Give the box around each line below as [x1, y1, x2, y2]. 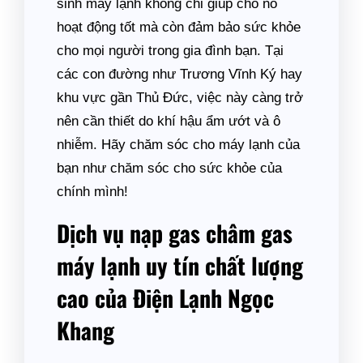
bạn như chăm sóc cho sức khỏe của [57, 160, 282, 176]
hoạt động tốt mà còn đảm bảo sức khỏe [57, 19, 301, 35]
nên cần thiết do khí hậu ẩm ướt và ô [57, 113, 280, 129]
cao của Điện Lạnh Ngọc [57, 281, 274, 314]
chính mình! [57, 184, 128, 199]
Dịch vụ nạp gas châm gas [57, 216, 293, 250]
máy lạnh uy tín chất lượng [57, 249, 303, 282]
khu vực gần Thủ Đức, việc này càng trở [57, 90, 303, 105]
